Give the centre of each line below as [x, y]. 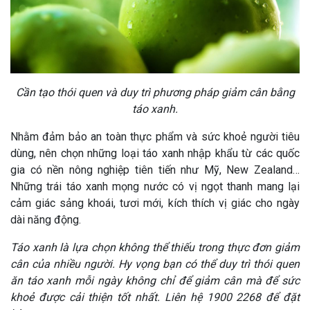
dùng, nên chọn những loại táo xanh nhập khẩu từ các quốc [155, 154]
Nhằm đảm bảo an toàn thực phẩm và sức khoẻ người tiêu [155, 137]
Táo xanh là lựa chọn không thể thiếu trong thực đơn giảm [155, 248]
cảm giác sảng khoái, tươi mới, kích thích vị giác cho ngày [155, 203]
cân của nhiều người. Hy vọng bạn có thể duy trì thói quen [155, 264]
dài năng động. [46, 220]
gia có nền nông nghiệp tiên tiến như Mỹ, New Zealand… [155, 170]
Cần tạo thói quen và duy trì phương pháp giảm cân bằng [155, 93]
